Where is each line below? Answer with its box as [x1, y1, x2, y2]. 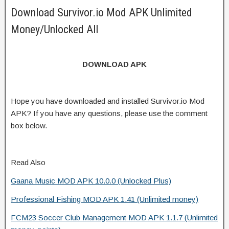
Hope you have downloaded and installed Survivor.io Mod [11, 96, 204, 105]
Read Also [11, 157, 45, 167]
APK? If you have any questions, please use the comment [11, 108, 208, 118]
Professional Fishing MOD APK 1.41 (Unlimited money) [11, 194, 198, 203]
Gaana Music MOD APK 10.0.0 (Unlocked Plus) [11, 176, 171, 185]
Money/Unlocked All [11, 22, 98, 36]
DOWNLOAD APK [82, 59, 147, 68]
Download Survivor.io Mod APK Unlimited [11, 6, 192, 19]
